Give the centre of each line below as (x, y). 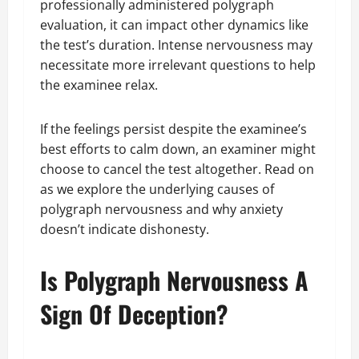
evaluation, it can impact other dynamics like (174, 25)
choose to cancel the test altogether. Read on (177, 169)
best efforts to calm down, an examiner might (178, 149)
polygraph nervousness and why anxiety (161, 210)
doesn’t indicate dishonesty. (131, 230)
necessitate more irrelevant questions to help (178, 65)
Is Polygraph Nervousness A (174, 280)
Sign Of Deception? (137, 314)
